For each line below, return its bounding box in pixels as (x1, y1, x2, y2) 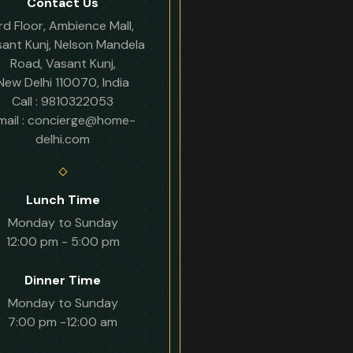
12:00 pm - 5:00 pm (6, 233, 120, 250)
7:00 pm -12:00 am (8, 314, 118, 330)
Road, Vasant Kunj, (9, 55, 116, 72)
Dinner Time (24, 272, 102, 288)
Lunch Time (25, 191, 100, 208)
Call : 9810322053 (12, 93, 114, 110)
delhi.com (35, 131, 91, 147)
